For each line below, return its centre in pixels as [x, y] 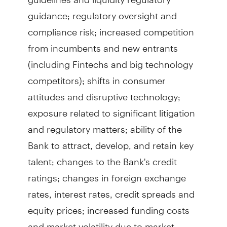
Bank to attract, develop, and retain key [110, 141]
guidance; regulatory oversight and [102, 11]
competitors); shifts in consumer [97, 76]
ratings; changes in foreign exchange [107, 174]
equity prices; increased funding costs [108, 206]
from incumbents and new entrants [103, 44]
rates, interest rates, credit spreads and [111, 190]
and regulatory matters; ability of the [105, 125]
